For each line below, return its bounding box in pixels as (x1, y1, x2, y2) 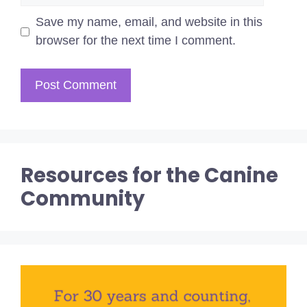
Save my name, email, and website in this (36, 15, 262, 29)
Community (21, 185, 145, 213)
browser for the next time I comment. (36, 34, 236, 48)
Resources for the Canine (21, 162, 278, 190)
